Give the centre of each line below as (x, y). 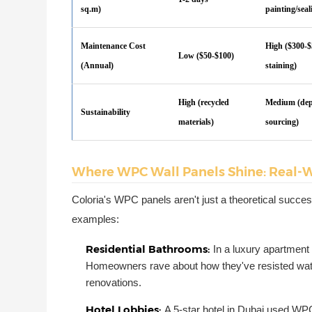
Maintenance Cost (114, 46)
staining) (281, 66)
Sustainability (106, 112)
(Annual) (97, 66)
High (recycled (204, 103)
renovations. (114, 283)
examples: (96, 219)
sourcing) (282, 122)
